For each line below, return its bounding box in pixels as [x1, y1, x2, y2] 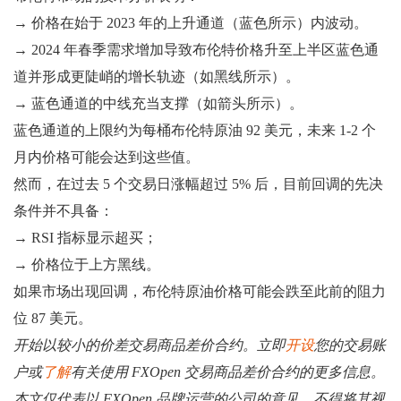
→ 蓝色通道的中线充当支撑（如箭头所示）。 [13, 95, 303, 111]
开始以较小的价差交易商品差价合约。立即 [13, 337, 286, 353]
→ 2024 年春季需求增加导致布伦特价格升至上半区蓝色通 [13, 41, 379, 57]
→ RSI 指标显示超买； [13, 229, 158, 245]
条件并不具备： [13, 202, 114, 218]
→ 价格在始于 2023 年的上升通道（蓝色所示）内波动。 [13, 14, 368, 30]
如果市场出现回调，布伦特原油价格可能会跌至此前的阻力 [13, 283, 386, 299]
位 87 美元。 [13, 310, 92, 326]
